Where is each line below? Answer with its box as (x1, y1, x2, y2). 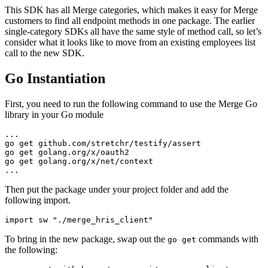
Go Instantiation (5, 70, 105, 86)
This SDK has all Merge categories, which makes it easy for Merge (5, 4, 258, 15)
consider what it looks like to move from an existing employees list (5, 36, 255, 47)
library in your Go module (5, 109, 103, 120)
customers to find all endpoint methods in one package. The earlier (5, 15, 255, 26)
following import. (5, 194, 71, 205)
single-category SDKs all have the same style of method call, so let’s (5, 26, 261, 36)
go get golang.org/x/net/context (5, 156, 153, 166)
